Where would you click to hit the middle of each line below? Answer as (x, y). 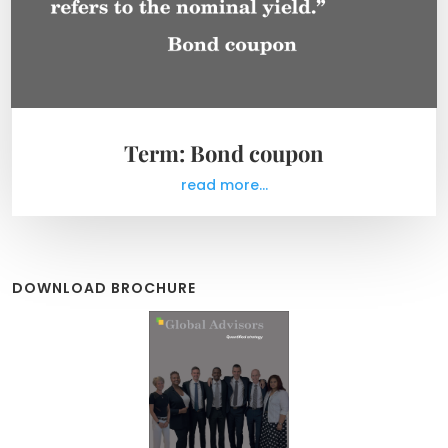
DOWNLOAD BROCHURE (104, 287)
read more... (224, 184)
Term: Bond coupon (224, 152)
